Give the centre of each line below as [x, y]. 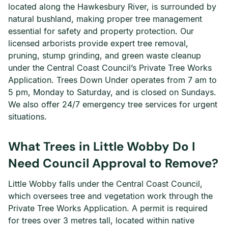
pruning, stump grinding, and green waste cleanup [105, 55]
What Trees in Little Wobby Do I [102, 146]
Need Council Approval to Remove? [113, 163]
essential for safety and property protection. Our [101, 31]
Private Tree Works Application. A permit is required [108, 208]
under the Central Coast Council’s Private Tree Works [110, 68]
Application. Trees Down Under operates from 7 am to [112, 80]
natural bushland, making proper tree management [105, 19]
